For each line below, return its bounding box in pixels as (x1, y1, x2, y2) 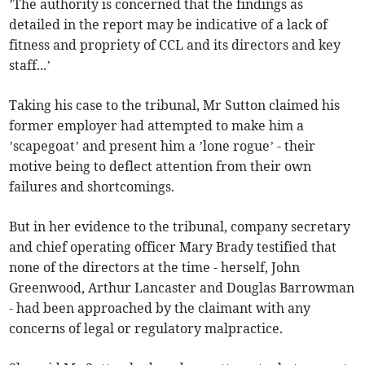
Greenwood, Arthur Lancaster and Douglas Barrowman (9, 279, 355, 296)
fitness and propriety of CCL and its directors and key (9, 36, 341, 53)
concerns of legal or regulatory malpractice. (9, 319, 284, 336)
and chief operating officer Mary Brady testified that (9, 238, 337, 255)
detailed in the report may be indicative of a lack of (9, 15, 328, 33)
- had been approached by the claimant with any (9, 299, 311, 316)
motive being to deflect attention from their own (9, 157, 312, 174)
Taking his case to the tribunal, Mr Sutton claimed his (9, 96, 341, 113)
